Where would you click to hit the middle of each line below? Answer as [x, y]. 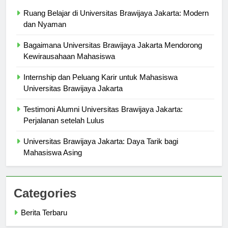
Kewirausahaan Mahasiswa [69, 66]
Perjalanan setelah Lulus [64, 130]
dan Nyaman [45, 34]
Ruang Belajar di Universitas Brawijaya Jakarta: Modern [116, 22]
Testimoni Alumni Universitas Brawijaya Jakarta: [103, 119]
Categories [45, 203]
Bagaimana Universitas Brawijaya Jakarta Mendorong [113, 54]
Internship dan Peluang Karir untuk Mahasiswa [101, 87]
